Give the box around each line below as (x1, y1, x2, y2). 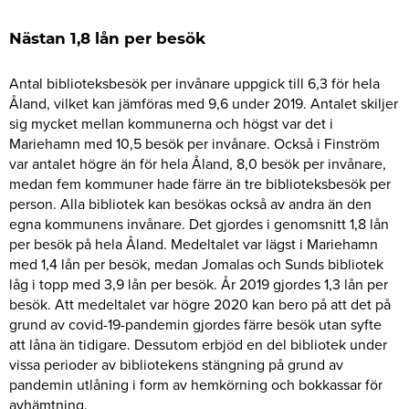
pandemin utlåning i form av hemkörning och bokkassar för (9, 374, 383, 395)
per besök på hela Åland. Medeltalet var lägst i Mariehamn (9, 234, 378, 255)
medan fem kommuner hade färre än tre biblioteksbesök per (9, 173, 391, 194)
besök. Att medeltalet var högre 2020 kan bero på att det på (9, 294, 391, 315)
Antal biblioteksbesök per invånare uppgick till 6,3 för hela (9, 73, 380, 94)
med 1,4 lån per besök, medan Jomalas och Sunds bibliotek (9, 254, 383, 275)
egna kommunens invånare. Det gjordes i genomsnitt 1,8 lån (9, 214, 389, 235)
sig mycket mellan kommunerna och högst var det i (9, 113, 333, 134)
